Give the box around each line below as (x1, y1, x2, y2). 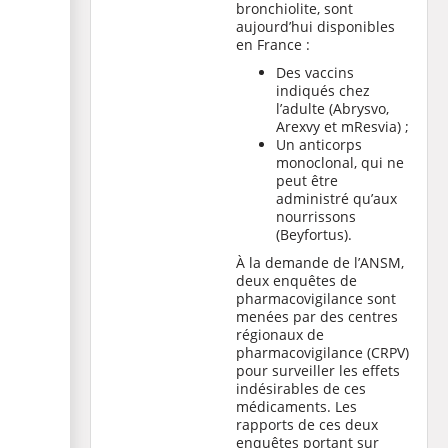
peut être (276, 171, 338, 190)
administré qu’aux (276, 189, 397, 208)
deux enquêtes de (236, 271, 357, 290)
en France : (236, 35, 314, 54)
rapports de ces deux (236, 415, 378, 434)
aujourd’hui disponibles (236, 17, 395, 36)
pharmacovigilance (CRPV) (236, 343, 409, 362)
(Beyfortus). (276, 225, 352, 244)
